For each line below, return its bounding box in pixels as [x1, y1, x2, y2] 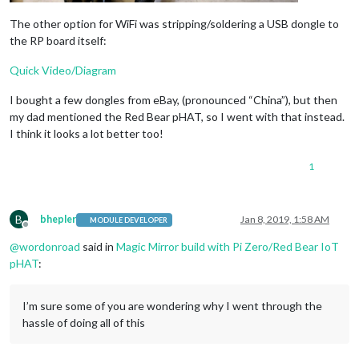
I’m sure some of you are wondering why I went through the [22, 299, 322, 313]
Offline [25, 224, 55, 237]
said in [80, 240, 116, 254]
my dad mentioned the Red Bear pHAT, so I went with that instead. [10, 110, 345, 124]
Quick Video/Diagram [10, 63, 116, 78]
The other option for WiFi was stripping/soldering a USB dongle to [10, 17, 339, 31]
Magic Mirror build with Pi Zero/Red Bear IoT [116, 240, 339, 254]
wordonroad [19, 240, 80, 254]
